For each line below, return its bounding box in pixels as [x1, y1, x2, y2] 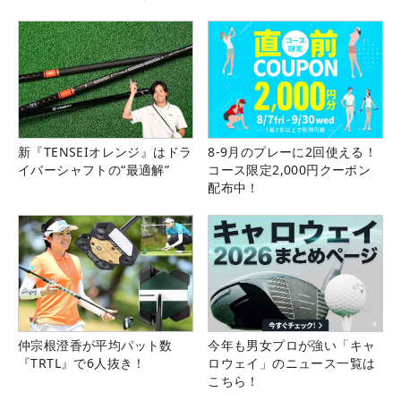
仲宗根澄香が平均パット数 [18, 336, 173, 354]
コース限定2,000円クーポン [208, 160, 371, 178]
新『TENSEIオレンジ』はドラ [18, 142, 192, 160]
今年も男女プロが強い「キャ [208, 336, 376, 354]
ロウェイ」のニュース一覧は [208, 354, 376, 371]
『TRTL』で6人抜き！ [18, 354, 146, 371]
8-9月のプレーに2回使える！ [208, 142, 378, 160]
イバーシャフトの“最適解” [18, 160, 170, 178]
